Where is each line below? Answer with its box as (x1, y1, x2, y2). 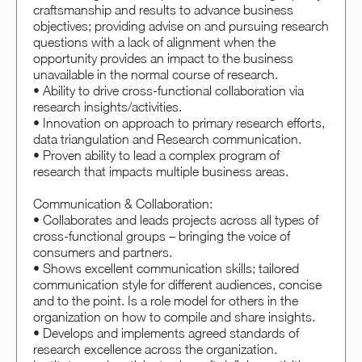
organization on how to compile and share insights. (33, 309, 315, 325)
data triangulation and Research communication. (33, 132, 301, 147)
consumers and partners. (33, 245, 172, 260)
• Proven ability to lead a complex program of (33, 148, 280, 163)
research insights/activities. (33, 99, 182, 115)
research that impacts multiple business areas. (33, 164, 288, 179)
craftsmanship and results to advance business (33, 2, 293, 18)
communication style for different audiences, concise (33, 277, 322, 293)
